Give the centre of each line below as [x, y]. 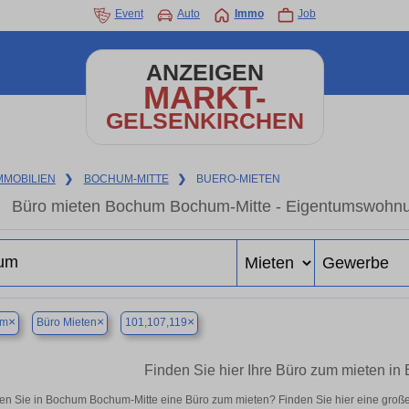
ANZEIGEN [204, 73]
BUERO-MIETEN [239, 179]
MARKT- [204, 97]
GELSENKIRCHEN [204, 121]
